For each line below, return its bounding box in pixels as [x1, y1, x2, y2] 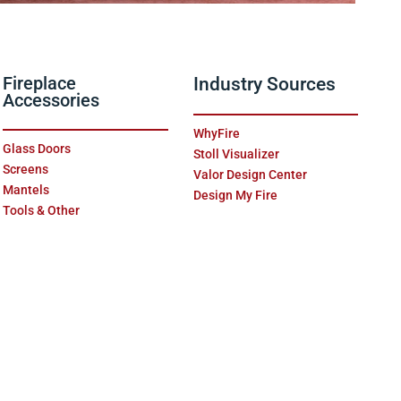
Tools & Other [2, 203, 80, 218]
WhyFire [192, 126, 240, 141]
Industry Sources [192, 73, 336, 96]
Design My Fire [192, 188, 277, 203]
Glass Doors [2, 141, 71, 157]
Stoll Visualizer [192, 147, 279, 162]
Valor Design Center [192, 167, 307, 183]
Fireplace [2, 73, 76, 95]
